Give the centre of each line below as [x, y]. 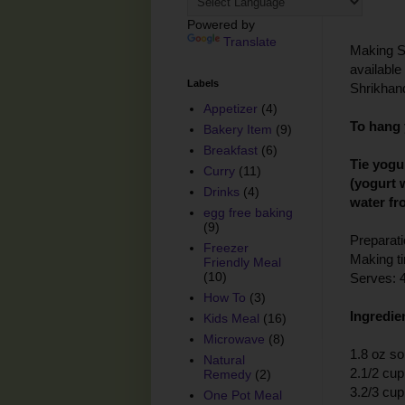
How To [224, 298]
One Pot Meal [242, 396]
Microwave [234, 339]
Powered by [221, 24]
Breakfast [230, 151]
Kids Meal [231, 319]
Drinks [221, 192]
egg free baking [248, 213]
